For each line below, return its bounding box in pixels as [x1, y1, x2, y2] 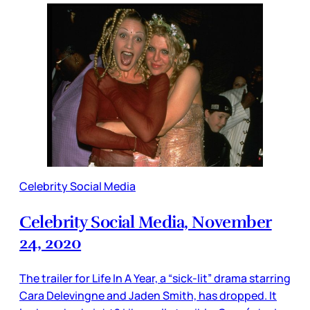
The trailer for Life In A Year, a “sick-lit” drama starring [19, 270, 291, 286]
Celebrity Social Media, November [19, 211, 272, 232]
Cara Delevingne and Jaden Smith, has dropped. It [19, 287, 277, 303]
